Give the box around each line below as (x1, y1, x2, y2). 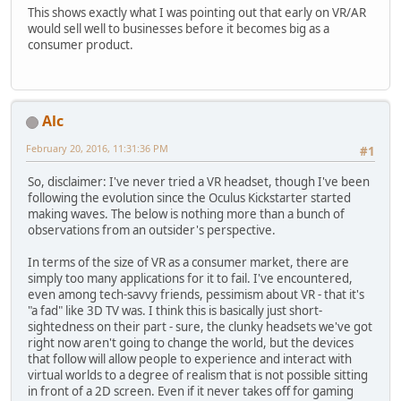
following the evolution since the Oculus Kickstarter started (28, 190, 351, 207)
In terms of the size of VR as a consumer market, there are (28, 254, 349, 271)
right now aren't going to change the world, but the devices (28, 335, 354, 352)
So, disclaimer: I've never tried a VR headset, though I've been (28, 174, 370, 191)
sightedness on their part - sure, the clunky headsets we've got (28, 319, 372, 336)
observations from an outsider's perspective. (28, 222, 276, 239)
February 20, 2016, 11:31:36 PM (26, 141, 168, 156)
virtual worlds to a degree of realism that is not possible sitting (28, 367, 368, 384)
